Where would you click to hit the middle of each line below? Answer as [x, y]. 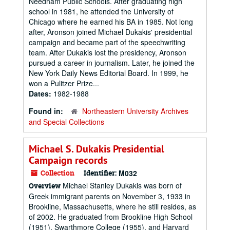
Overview [45, 186]
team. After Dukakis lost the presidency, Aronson [108, 52]
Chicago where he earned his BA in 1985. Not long [111, 22]
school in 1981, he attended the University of [101, 11]
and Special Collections [66, 122]
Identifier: [100, 173]
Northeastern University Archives [135, 111]
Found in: [47, 111]
